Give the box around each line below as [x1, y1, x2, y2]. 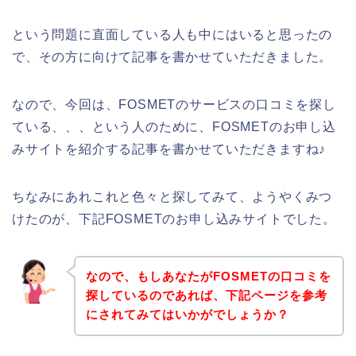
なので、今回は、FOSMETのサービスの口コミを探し [12, 97, 336, 111]
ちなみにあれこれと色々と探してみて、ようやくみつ [12, 189, 333, 203]
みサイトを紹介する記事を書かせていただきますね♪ [12, 141, 327, 156]
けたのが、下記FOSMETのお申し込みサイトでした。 [12, 211, 336, 226]
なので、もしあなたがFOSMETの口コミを [85, 269, 331, 284]
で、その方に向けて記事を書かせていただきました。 [12, 49, 333, 64]
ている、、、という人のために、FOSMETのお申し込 [12, 119, 336, 133]
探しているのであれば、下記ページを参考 [85, 288, 327, 303]
